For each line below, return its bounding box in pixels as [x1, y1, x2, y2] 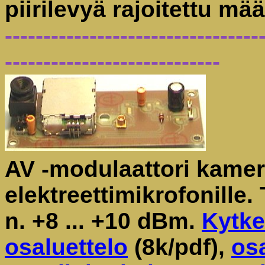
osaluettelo [5, 234, 128, 260]
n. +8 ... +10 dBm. [5, 208, 202, 234]
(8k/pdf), [128, 234, 231, 260]
